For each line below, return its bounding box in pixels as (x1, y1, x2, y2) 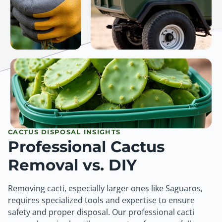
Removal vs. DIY (8, 156, 137, 175)
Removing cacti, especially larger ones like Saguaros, (8, 183, 203, 194)
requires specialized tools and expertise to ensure (8, 195, 195, 206)
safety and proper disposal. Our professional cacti (8, 207, 194, 218)
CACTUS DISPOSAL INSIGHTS (8, 128, 121, 136)
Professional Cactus (8, 137, 165, 157)
